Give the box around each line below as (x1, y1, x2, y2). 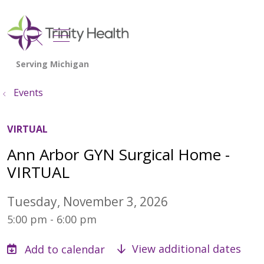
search (32, 31, 93, 57)
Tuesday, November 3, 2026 (7, 193, 168, 210)
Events (14, 85, 43, 99)
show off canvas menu (52, 22, 253, 48)
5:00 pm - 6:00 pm (7, 212, 97, 226)
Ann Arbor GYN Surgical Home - (7, 143, 230, 165)
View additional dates (129, 241, 241, 256)
